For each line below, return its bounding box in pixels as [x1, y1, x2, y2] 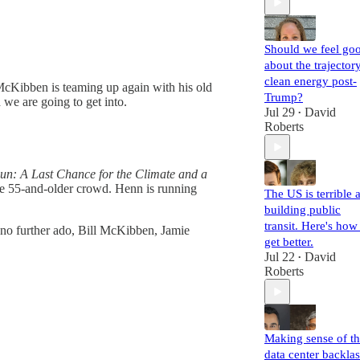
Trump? [264, 91, 303, 104]
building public [264, 203, 341, 216]
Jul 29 [264, 105, 295, 119]
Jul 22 [264, 250, 295, 264]
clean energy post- [264, 75, 357, 88]
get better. [264, 235, 313, 248]
